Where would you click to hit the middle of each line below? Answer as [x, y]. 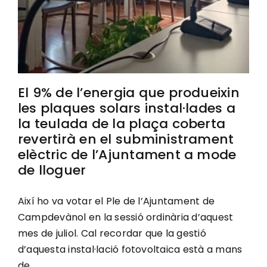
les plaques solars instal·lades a [127, 108]
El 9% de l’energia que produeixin [129, 92]
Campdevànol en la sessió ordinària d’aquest [126, 217]
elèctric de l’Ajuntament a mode [127, 154]
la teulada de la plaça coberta [122, 123]
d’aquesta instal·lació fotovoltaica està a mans [130, 249]
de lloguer [52, 170]
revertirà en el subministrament [126, 139]
